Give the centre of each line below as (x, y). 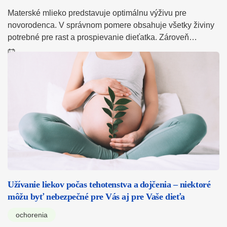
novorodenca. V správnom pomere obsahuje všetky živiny (111, 25)
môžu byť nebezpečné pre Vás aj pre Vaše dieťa (96, 197)
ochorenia (32, 215)
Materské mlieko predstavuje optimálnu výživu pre (97, 13)
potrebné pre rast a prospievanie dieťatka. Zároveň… (102, 37)
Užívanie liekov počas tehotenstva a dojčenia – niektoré (109, 185)
